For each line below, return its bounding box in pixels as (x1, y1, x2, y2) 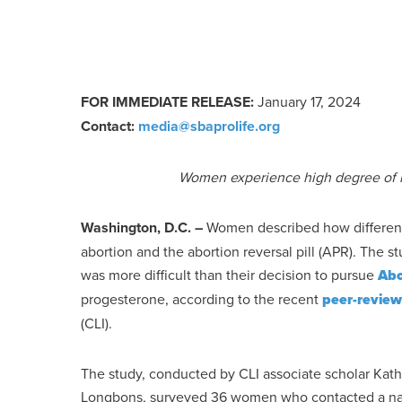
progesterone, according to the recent (81, 289, 322, 309)
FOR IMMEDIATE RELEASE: (81, 92, 258, 112)
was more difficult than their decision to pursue (81, 265, 378, 284)
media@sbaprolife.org (138, 116, 280, 136)
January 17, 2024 (258, 92, 361, 111)
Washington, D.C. (81, 217, 191, 238)
